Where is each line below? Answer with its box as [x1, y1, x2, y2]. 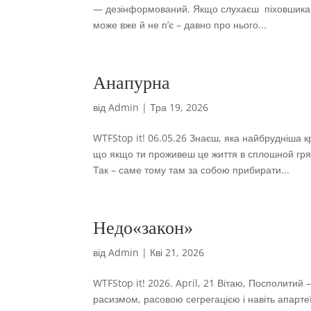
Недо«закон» [93, 218, 194, 238]
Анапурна [93, 73, 171, 93]
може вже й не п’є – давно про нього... [93, 18, 267, 31]
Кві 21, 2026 [150, 246, 205, 259]
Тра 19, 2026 [150, 101, 209, 114]
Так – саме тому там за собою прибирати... [93, 163, 290, 176]
